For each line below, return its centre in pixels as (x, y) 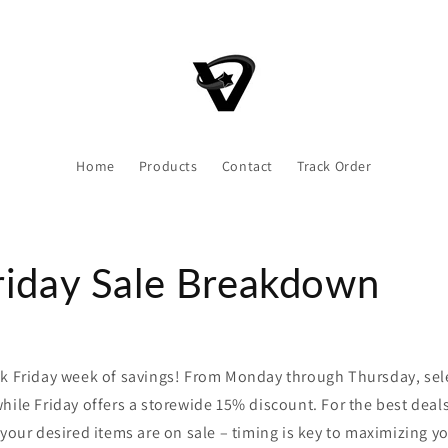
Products (168, 166)
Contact (247, 166)
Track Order (334, 166)
